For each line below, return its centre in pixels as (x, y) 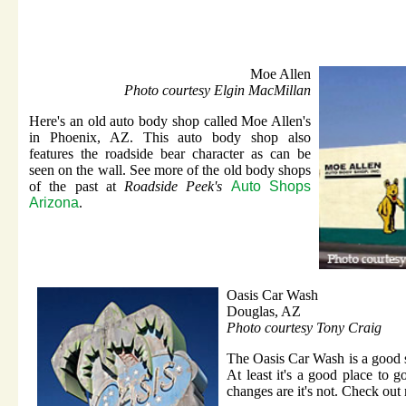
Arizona (54, 203)
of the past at (77, 187)
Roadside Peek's (174, 187)
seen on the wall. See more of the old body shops (170, 170)
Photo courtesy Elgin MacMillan (217, 91)
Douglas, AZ (264, 312)
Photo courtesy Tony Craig (304, 328)
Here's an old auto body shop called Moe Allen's (170, 121)
